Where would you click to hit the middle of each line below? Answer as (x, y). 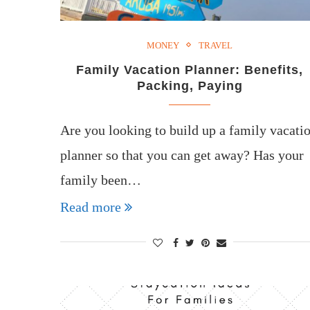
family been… (101, 180)
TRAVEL (216, 45)
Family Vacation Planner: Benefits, (190, 70)
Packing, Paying (190, 85)
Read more (91, 207)
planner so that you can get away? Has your (182, 155)
